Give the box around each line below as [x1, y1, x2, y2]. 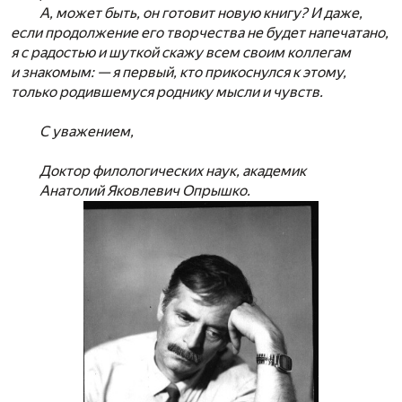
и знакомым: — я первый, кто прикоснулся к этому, [11, 63, 346, 81]
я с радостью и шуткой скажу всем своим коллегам [11, 43, 351, 61]
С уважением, [39, 122, 134, 140]
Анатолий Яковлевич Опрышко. [39, 181, 250, 199]
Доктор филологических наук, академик [39, 162, 306, 179]
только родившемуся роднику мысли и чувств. [11, 83, 323, 100]
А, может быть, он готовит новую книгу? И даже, [39, 4, 363, 22]
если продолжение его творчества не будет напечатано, [11, 23, 389, 41]
